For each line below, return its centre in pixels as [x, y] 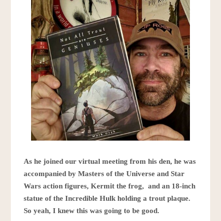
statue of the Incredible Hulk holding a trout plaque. [107, 198]
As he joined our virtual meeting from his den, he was [110, 161]
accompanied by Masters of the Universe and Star [104, 173]
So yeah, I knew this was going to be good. [92, 210]
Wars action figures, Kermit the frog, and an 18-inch [110, 186]
